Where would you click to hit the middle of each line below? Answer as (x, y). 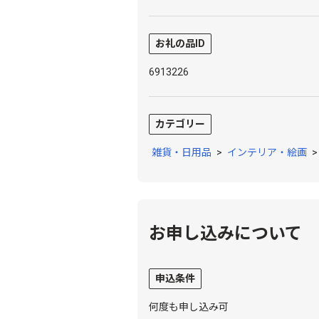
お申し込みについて (226, 233)
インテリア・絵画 (267, 152)
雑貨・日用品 (182, 152)
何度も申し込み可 (189, 307)
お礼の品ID (181, 43)
